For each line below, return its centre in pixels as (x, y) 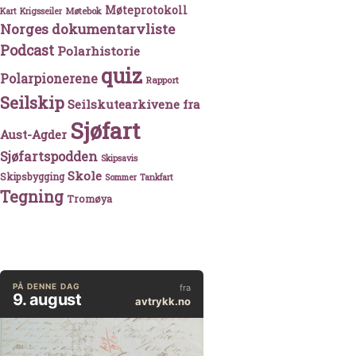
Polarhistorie (99, 51)
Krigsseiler (41, 12)
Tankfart (157, 178)
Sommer (121, 178)
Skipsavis (119, 159)
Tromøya (89, 199)
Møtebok (83, 11)
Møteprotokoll (146, 11)
